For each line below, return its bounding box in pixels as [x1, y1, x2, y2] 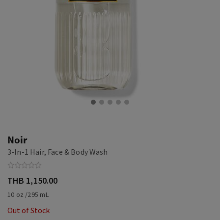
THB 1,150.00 [7, 175, 58, 186]
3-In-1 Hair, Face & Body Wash [7, 147, 108, 157]
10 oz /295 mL [7, 190, 49, 199]
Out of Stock [7, 205, 50, 215]
